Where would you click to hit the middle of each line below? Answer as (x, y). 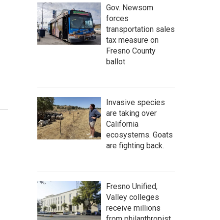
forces (117, 18)
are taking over (131, 113)
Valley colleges (133, 197)
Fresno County (131, 51)
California (122, 124)
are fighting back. (135, 146)
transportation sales (140, 29)
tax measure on (132, 40)
